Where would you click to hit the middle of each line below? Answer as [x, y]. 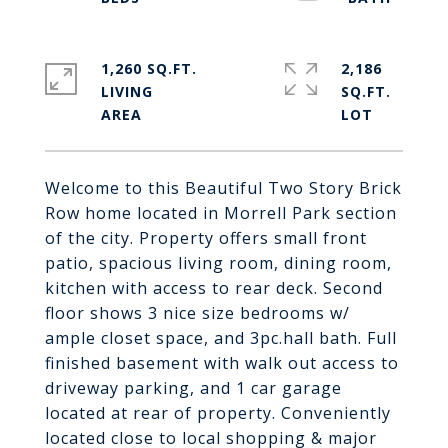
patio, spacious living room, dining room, [218, 263]
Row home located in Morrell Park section [221, 213]
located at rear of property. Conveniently [218, 413]
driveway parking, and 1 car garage [193, 388]
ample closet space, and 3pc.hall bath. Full [221, 338]
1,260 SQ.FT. [149, 68]
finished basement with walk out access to [222, 363]
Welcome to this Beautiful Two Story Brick [223, 188]
